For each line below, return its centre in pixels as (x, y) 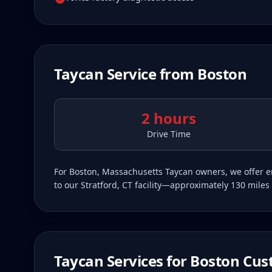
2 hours (169, 118)
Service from (151, 74)
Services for (147, 261)
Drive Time (169, 134)
